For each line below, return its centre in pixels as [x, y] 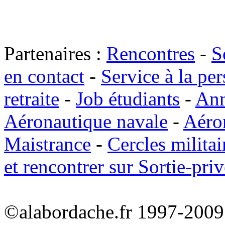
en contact [44, 76]
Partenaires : [55, 53]
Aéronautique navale [86, 121]
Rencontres [151, 53]
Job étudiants [128, 99]
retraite [32, 99]
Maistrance [47, 144]
